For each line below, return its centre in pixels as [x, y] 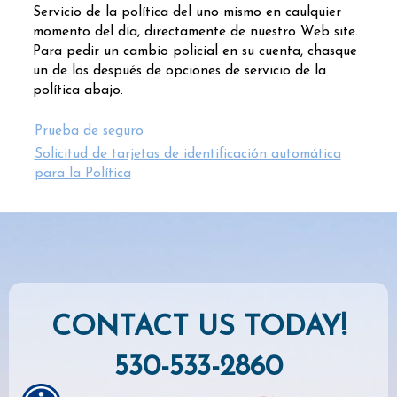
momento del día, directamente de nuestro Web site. [195, 32]
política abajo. [78, 90]
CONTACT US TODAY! [198, 327]
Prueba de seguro [89, 131]
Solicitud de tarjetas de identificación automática [187, 154]
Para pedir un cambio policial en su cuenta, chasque [195, 51]
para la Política [82, 174]
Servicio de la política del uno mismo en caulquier [187, 12]
